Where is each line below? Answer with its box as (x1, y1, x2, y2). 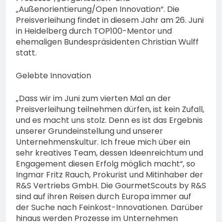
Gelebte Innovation (16, 69, 91, 81)
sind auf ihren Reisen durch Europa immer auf (16, 190, 191, 202)
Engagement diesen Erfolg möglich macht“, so (16, 158, 195, 169)
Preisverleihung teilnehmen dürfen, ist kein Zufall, (16, 103, 204, 115)
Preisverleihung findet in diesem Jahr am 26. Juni (16, 14, 204, 26)
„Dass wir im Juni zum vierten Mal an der (16, 92, 171, 104)
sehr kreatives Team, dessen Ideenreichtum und (16, 147, 203, 159)
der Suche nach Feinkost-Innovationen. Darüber (16, 201, 203, 213)
